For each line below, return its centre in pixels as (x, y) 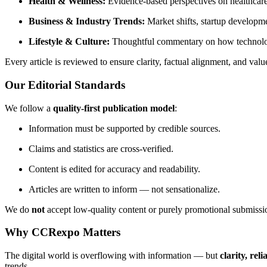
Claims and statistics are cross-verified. (101, 148)
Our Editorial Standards (65, 85)
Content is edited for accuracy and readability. (114, 169)
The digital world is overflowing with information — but (112, 256)
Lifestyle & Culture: (69, 42)
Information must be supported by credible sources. (125, 128)
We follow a (29, 108)
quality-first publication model (114, 108)
